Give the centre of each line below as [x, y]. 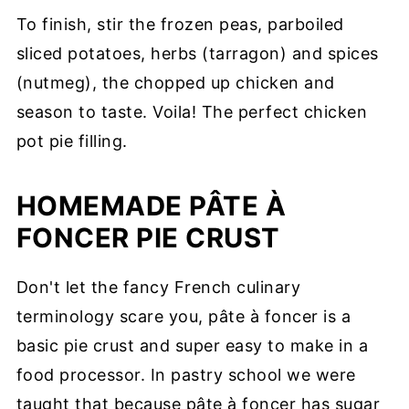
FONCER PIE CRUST [148, 237]
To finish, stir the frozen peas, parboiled [180, 24]
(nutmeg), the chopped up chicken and [175, 82]
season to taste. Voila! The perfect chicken [192, 111]
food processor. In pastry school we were [186, 374]
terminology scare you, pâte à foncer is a [184, 316]
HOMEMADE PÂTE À [151, 205]
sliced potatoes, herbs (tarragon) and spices [197, 53]
